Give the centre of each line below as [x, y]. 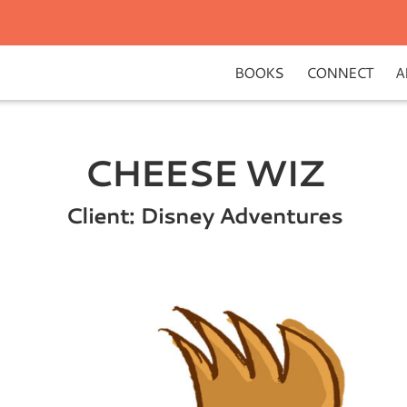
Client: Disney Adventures [203, 215]
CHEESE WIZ [203, 172]
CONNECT [339, 72]
